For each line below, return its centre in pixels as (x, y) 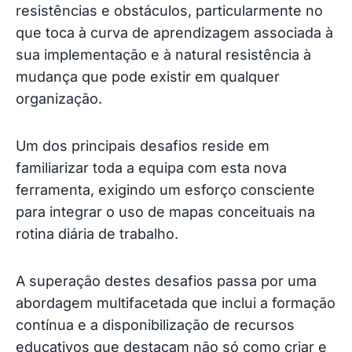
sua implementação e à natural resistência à (163, 54)
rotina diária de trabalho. (97, 233)
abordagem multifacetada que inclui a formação (176, 302)
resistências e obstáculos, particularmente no (169, 10)
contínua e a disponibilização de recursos (155, 324)
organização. (59, 98)
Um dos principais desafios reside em (143, 145)
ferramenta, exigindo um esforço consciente (165, 189)
